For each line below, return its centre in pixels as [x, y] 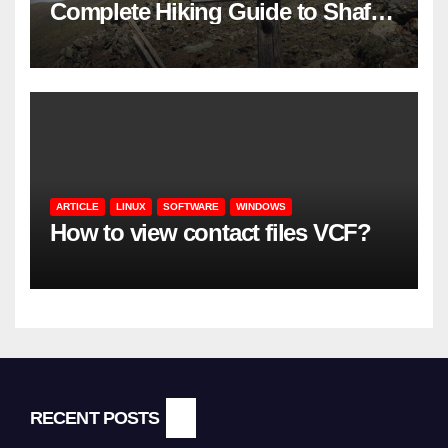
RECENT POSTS [95, 418]
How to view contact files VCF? [210, 233]
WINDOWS [261, 207]
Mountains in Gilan [148, 37]
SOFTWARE [191, 207]
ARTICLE [77, 207]
